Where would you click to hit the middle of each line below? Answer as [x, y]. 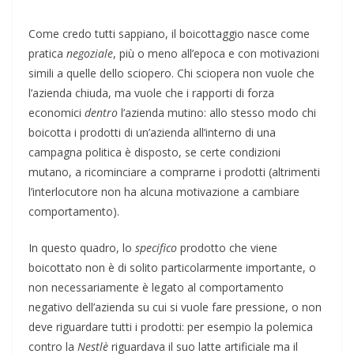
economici [56, 112]
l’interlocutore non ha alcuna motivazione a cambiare [164, 191]
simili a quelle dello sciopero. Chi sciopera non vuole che [171, 73]
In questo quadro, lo [82, 247]
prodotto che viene [227, 247]
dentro [101, 112]
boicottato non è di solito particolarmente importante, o [172, 267]
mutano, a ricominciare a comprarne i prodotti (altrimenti [174, 171]
